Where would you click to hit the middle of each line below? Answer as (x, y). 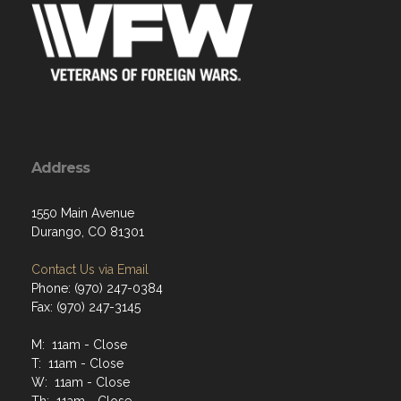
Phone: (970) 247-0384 (97, 288)
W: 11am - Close (81, 382)
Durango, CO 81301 (88, 231)
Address (60, 167)
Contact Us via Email (90, 269)
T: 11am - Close (77, 363)
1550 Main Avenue (83, 213)
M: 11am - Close (79, 344)
